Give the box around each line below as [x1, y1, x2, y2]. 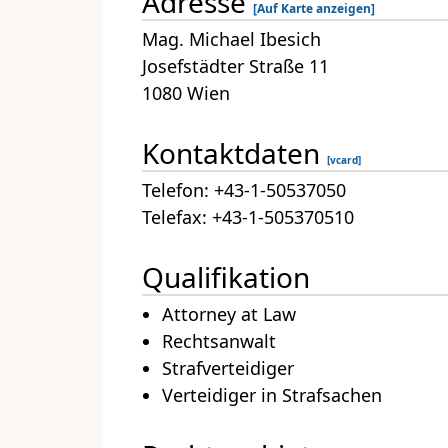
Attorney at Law [162, 302, 296, 327]
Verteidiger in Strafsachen [162, 383, 382, 408]
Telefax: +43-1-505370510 [142, 205, 354, 230]
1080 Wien [142, 81, 230, 106]
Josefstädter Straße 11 [142, 54, 329, 79]
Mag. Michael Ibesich [142, 27, 321, 52]
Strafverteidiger [162, 356, 294, 381]
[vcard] [327, 153, 361, 168]
